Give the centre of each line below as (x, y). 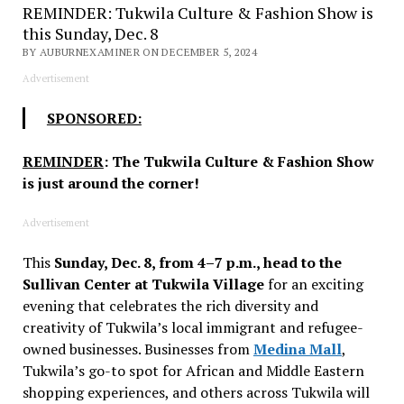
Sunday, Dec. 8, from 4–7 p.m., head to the (197, 262)
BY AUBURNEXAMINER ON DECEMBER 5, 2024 (140, 51)
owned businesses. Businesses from (138, 349)
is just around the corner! (110, 183)
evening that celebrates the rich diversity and (170, 305)
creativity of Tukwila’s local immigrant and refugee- (193, 327)
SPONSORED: (94, 118)
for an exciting (313, 284)
